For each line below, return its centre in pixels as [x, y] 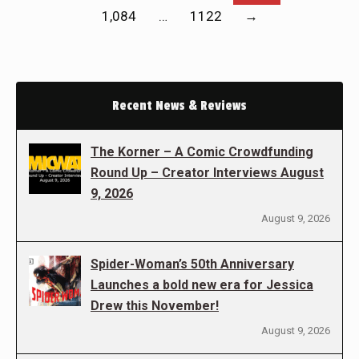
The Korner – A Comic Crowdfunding [202, 152]
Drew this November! [155, 306]
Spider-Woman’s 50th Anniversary [192, 264]
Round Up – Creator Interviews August [207, 173]
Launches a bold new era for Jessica [202, 285]
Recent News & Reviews [179, 106]
